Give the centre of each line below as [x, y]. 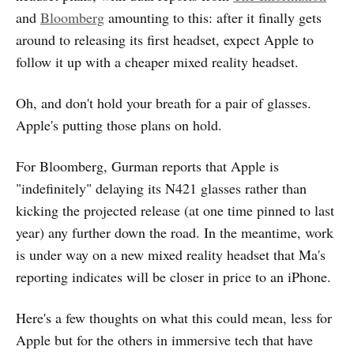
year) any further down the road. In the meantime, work [175, 232]
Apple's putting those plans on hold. [119, 124]
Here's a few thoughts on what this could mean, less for [174, 317]
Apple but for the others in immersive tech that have [164, 339]
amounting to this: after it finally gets [213, 17]
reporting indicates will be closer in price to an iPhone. [173, 276]
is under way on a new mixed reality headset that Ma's [171, 254]
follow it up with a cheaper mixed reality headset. [157, 61]
